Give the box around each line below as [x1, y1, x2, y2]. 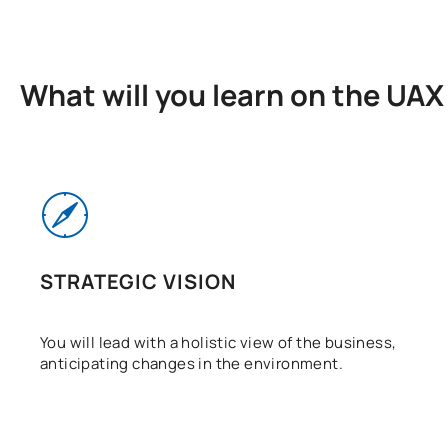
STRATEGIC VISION [40, 268, 236, 296]
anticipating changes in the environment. [40, 353, 343, 375]
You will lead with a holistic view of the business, [40, 332, 397, 354]
